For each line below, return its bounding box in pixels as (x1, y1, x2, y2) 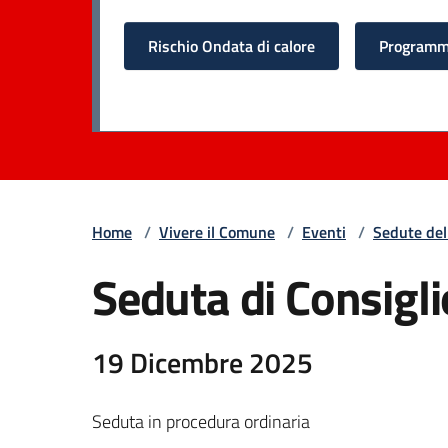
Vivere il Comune (159, 219, 275, 244)
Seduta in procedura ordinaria (92, 407, 310, 435)
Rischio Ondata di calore (148, 33, 315, 58)
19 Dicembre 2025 (92, 340, 313, 384)
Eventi (302, 219, 346, 244)
